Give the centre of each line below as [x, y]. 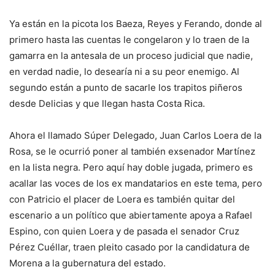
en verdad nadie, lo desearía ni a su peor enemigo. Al [124, 72]
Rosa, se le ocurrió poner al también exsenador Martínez [132, 152]
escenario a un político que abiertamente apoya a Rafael [131, 215]
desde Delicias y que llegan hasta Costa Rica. [107, 104]
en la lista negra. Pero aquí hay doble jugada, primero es [131, 168]
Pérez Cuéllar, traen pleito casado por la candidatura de [130, 247]
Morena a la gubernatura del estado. [87, 263]
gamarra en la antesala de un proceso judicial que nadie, [131, 56]
